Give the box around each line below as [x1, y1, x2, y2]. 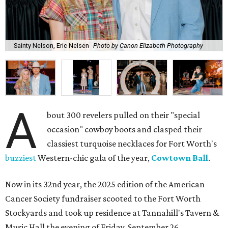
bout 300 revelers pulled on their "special [47, 110, 201, 121]
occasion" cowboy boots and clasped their [47, 124, 203, 135]
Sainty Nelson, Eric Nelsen [14, 42, 89, 50]
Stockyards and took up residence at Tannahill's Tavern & [5, 208, 219, 218]
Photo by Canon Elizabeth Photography [93, 42, 203, 50]
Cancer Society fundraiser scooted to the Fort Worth [5, 193, 201, 204]
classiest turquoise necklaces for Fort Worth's [47, 138, 217, 149]
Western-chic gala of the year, [36, 153, 151, 163]
